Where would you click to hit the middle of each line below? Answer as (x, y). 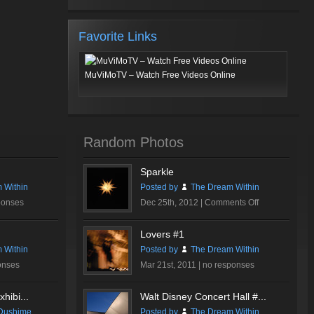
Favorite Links (118, 36)
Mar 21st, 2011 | (171, 265)
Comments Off (232, 203)
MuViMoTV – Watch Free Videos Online (160, 75)
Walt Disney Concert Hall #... (203, 296)
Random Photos (134, 142)
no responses (228, 265)
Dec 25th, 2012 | (172, 203)
